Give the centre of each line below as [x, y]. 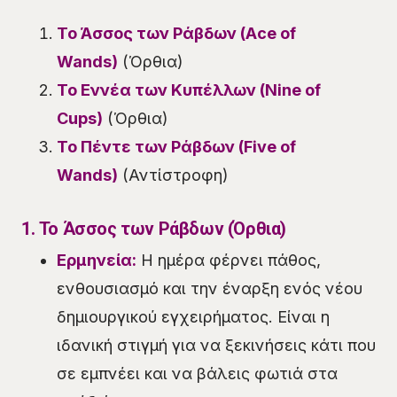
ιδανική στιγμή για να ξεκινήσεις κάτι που [216, 345]
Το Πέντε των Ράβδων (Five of [176, 146]
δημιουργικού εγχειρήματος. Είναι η [193, 316]
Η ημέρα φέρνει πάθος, [229, 260]
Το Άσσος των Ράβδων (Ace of [176, 33]
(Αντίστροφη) [173, 175]
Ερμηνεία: [97, 260]
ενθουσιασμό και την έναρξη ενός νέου [210, 288]
